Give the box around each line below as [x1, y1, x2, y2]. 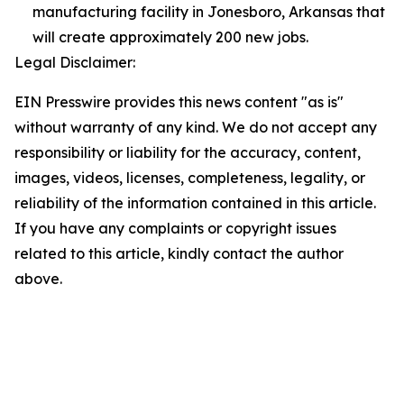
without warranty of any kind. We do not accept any [14, 118, 377, 136]
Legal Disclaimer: [14, 53, 135, 71]
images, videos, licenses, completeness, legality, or [14, 169, 365, 187]
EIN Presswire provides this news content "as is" [14, 93, 344, 111]
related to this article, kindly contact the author [14, 244, 344, 262]
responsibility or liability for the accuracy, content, [14, 143, 361, 161]
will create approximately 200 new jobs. [32, 28, 308, 46]
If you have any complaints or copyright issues [14, 219, 336, 237]
